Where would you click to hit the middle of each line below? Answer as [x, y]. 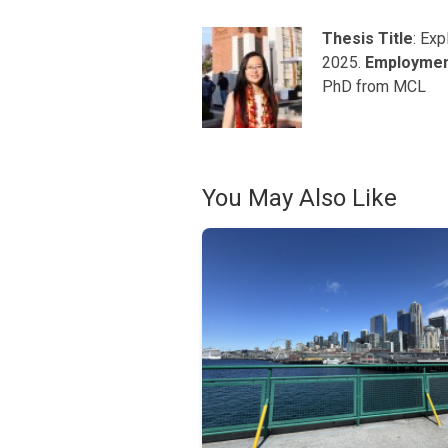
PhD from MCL [374, 86]
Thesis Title [367, 38]
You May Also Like [299, 198]
